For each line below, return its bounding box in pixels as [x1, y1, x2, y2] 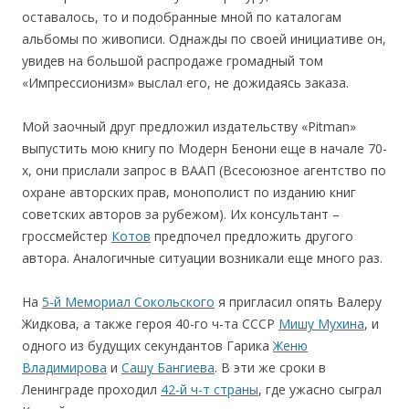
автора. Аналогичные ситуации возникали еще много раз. [22, 248, 383, 267]
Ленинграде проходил [22, 380, 161, 398]
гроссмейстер [22, 226, 111, 245]
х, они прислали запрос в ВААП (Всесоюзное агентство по [22, 161, 386, 179]
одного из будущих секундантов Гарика [22, 336, 273, 354]
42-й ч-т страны [161, 380, 258, 398]
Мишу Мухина [278, 314, 364, 332]
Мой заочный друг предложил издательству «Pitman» [22, 117, 356, 135]
